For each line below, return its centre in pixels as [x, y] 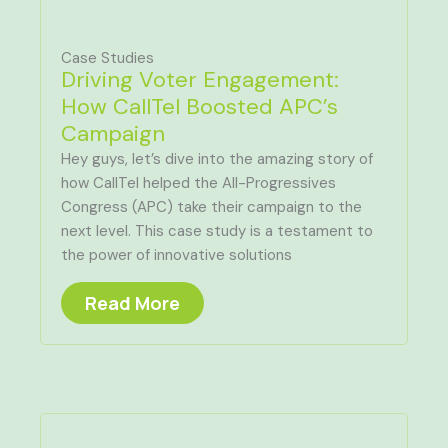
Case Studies [107, 58]
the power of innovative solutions [176, 255]
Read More [132, 303]
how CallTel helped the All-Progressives [198, 183]
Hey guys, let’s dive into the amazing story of [217, 159]
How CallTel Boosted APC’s [199, 106]
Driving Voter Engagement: [200, 79]
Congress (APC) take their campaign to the [211, 207]
